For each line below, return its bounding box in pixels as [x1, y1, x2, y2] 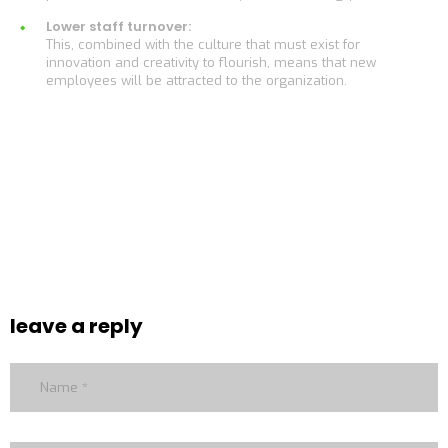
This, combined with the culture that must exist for [46, 35, 360, 53]
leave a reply [10, 311, 143, 340]
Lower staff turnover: [46, 16, 191, 36]
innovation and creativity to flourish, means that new [46, 53, 376, 71]
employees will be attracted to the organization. [46, 71, 347, 89]
